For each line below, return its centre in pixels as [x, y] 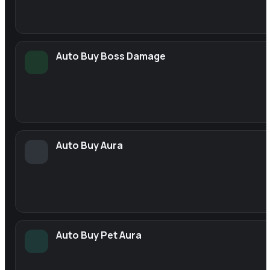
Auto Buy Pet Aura [99, 235]
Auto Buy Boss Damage [111, 56]
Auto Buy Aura [90, 146]
